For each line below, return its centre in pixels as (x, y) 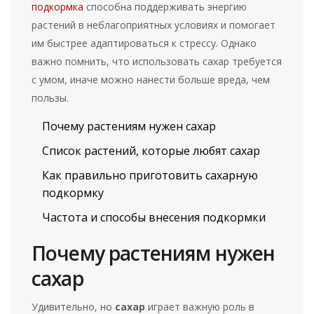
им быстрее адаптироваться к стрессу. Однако (144, 43)
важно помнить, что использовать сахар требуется (157, 62)
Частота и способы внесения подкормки (154, 218)
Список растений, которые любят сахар (151, 151)
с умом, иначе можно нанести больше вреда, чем (151, 80)
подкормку (73, 193)
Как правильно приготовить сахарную (150, 176)
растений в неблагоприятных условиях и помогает (154, 25)
